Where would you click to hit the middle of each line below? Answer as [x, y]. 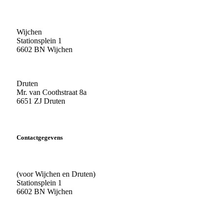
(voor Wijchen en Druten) [56, 174]
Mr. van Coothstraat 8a [52, 92]
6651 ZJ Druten [41, 101]
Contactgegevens [40, 138]
